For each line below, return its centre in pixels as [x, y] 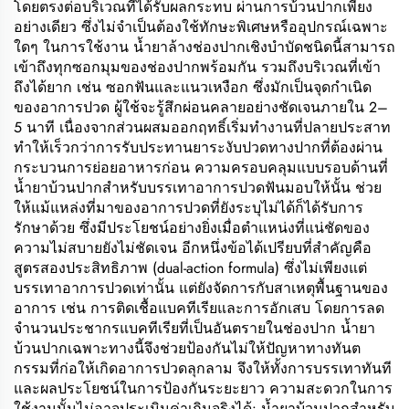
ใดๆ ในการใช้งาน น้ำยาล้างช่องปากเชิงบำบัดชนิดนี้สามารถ [204, 47]
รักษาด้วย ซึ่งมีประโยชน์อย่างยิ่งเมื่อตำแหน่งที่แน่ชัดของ [192, 228]
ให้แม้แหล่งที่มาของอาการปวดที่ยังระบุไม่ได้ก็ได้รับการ [189, 208]
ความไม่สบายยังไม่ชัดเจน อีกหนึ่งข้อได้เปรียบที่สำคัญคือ [193, 248]
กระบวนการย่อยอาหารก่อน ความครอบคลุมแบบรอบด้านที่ [201, 168]
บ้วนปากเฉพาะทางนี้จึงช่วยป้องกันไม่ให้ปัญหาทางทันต [187, 348]
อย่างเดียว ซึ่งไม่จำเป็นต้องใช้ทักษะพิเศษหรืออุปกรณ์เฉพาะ [201, 27]
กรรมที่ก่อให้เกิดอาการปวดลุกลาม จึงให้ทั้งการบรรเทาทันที [203, 368]
